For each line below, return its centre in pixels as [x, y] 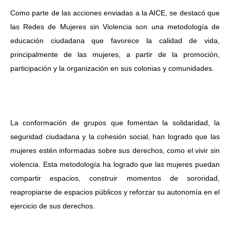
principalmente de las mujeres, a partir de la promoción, [115, 54]
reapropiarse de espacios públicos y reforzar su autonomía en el [115, 192]
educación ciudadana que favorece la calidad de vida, [115, 40]
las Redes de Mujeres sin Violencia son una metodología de [115, 26]
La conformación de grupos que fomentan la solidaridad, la [115, 122]
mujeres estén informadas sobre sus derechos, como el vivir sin [115, 150]
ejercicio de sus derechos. [54, 206]
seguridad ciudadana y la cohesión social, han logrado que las [115, 136]
